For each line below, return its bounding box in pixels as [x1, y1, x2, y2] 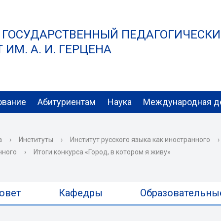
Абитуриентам [37, 97, 96, 107]
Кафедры [58, 187, 103, 199]
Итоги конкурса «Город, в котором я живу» [34, 148, 171, 156]
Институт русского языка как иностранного [70, 136, 210, 144]
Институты [19, 136, 53, 144]
